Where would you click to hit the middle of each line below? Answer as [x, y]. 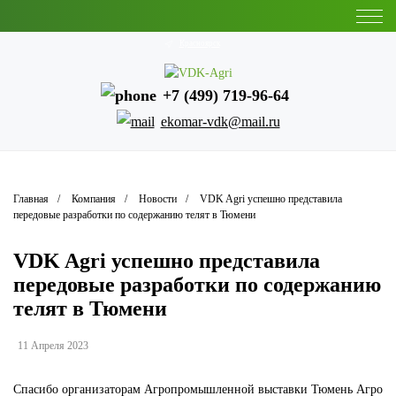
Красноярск [199, 43]
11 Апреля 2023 [53, 346]
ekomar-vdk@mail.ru [220, 122]
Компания [94, 199]
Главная [31, 199]
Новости [158, 199]
